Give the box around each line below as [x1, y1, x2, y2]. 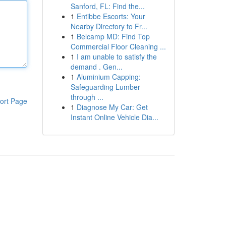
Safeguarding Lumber [70, 82, 140, 92]
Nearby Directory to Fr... [70, 21, 147, 31]
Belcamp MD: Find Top [76, 31, 150, 41]
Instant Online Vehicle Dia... [70, 112, 158, 122]
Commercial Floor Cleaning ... [70, 41, 166, 51]
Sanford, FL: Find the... [70, 1, 145, 11]
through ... [70, 92, 103, 102]
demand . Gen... [70, 62, 123, 72]
